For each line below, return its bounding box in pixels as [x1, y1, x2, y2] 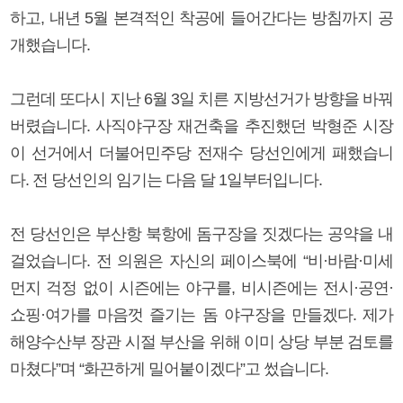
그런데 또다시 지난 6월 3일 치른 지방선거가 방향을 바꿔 [10, 89, 393, 108]
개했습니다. [10, 35, 90, 54]
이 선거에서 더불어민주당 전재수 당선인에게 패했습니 [10, 143, 393, 162]
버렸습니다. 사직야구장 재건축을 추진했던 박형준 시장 [10, 116, 393, 135]
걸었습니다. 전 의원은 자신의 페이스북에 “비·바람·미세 [10, 251, 393, 270]
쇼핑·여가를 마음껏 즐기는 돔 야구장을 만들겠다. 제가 [10, 305, 393, 324]
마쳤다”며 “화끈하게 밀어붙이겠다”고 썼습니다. [10, 359, 328, 378]
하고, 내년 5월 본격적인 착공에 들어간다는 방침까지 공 [10, 8, 393, 27]
